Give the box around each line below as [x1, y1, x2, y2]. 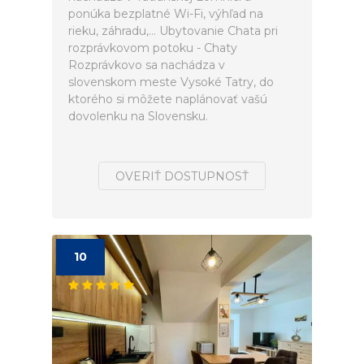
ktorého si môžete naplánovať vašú [68, 92, 267, 106]
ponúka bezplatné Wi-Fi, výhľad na [68, 6, 263, 21]
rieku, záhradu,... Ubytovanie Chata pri [68, 24, 278, 38]
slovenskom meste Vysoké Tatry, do [68, 75, 274, 89]
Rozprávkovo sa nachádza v [68, 58, 225, 72]
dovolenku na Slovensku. [68, 109, 208, 123]
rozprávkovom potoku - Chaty [68, 41, 237, 55]
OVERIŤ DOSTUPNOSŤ [115, 169, 249, 184]
